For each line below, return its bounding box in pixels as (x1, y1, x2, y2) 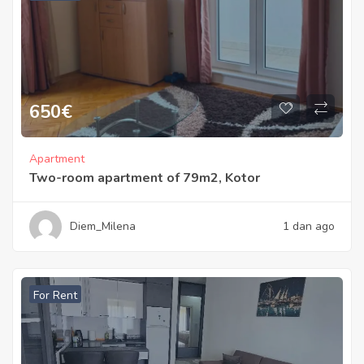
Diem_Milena (70, 219, 136, 234)
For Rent (33, 288, 77, 303)
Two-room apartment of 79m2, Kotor (29, 169, 260, 187)
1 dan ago (283, 219, 335, 234)
